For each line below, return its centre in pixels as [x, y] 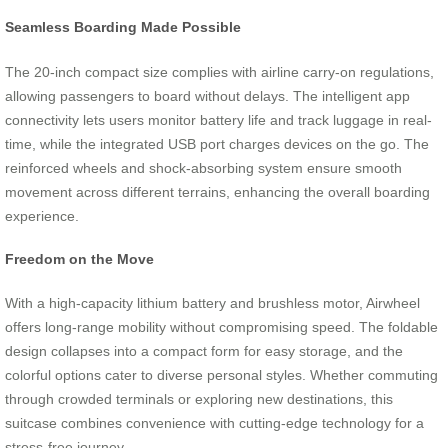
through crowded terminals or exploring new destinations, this [199, 399]
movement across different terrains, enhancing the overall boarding [217, 191]
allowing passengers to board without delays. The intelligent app [207, 95]
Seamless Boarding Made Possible [123, 27]
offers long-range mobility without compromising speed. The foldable [221, 327]
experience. [42, 215]
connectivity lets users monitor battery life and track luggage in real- [218, 119]
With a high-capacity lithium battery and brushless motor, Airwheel [212, 303]
